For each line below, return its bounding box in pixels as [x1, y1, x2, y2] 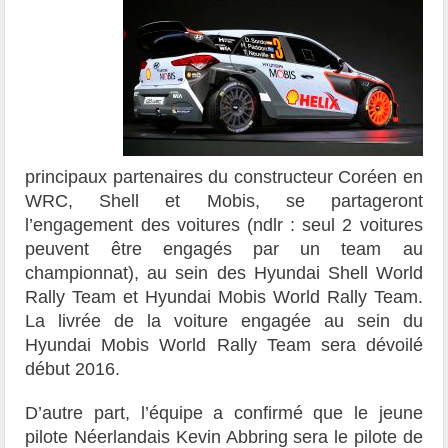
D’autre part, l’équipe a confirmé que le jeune [25, 402, 423, 423]
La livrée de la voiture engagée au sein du [25, 310, 423, 331]
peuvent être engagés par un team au [25, 238, 423, 259]
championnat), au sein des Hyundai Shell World [25, 262, 423, 283]
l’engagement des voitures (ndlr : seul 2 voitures [25, 214, 423, 235]
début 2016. [25, 358, 121, 379]
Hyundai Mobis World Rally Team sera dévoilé [25, 334, 423, 355]
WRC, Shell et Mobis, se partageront [25, 190, 423, 211]
